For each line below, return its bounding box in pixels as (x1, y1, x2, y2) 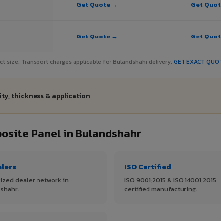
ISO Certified (124, 161, 171, 173)
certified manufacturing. (124, 184, 197, 194)
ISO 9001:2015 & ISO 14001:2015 (124, 175, 216, 185)
